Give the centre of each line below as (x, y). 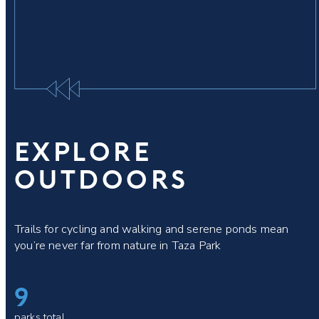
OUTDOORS (101, 179)
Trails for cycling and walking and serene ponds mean (152, 229)
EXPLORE (83, 151)
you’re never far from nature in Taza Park (118, 246)
